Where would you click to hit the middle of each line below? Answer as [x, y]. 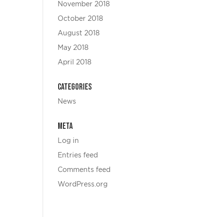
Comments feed [84, 170]
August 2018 [79, 33]
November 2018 [84, 4]
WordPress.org [83, 185]
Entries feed [78, 155]
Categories [75, 87]
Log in [69, 141]
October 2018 [81, 19]
